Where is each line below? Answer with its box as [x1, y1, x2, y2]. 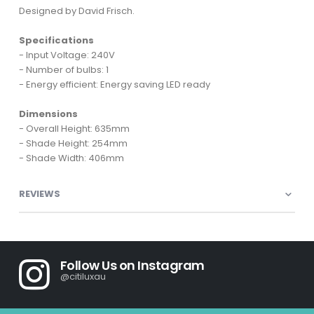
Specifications [18, 34, 94, 48]
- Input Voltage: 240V [18, 48, 115, 62]
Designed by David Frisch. [18, 4, 135, 18]
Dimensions [18, 107, 78, 121]
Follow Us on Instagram [60, 256, 205, 274]
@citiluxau [60, 269, 106, 283]
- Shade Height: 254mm [18, 137, 128, 151]
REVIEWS [18, 187, 60, 201]
